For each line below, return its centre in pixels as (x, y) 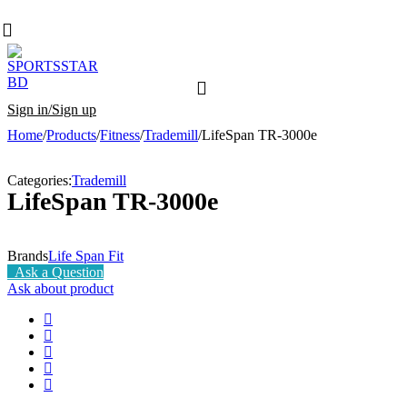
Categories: (40, 180)
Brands (28, 255)
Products (71, 135)
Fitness (120, 135)
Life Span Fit (86, 255)
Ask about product (60, 288)
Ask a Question (59, 272)
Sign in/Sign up (52, 109)
